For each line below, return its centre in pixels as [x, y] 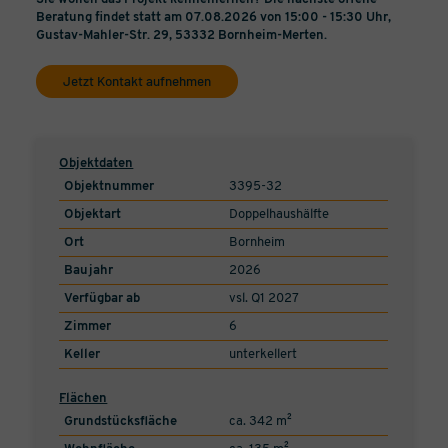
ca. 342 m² [261, 422]
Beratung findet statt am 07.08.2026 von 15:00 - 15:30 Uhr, [213, 17]
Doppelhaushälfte [279, 215]
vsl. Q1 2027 [264, 299]
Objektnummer [109, 187]
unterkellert [263, 355]
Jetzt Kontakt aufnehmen [136, 81]
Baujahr [89, 271]
